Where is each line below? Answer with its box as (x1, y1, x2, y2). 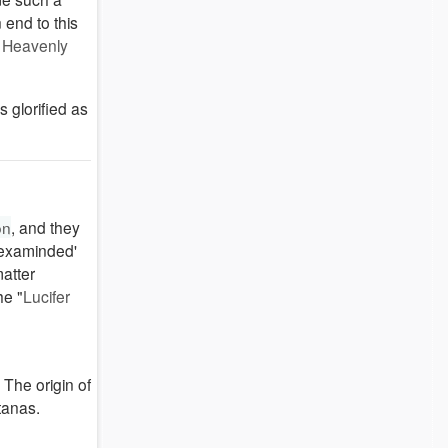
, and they (11, 216, 80, 238)
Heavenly (2, 34, 68, 56)
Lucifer (22, 285, 70, 307)
